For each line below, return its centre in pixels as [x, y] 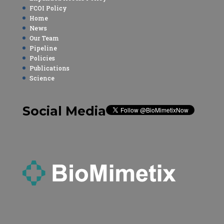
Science [42, 78]
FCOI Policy [48, 8]
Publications [49, 68]
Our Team [44, 38]
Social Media [64, 111]
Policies [42, 58]
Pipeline [43, 48]
